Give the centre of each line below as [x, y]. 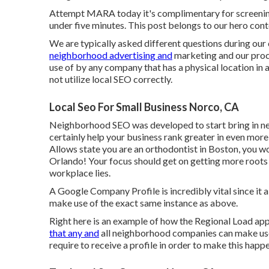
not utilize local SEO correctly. [111, 79]
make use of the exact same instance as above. [144, 203]
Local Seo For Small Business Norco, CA [144, 107]
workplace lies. [80, 173]
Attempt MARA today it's [103, 13]
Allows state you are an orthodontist [124, 149]
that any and [74, 233]
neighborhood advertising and [111, 55]
